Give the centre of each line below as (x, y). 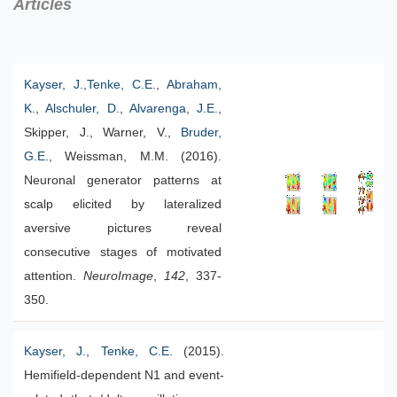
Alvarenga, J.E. (173, 109)
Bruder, (201, 132)
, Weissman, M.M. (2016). (135, 156)
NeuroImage (118, 276)
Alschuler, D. (82, 109)
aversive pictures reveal (123, 228)
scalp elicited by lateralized (123, 204)
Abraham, (194, 85)
